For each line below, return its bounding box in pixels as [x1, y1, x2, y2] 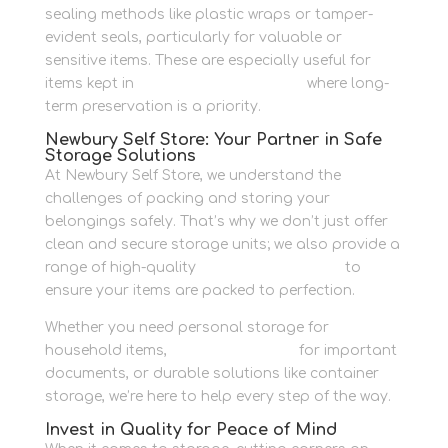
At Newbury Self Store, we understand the [44, 168, 341, 184]
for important [294, 343, 397, 359]
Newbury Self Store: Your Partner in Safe [44, 131, 382, 150]
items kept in [44, 76, 134, 92]
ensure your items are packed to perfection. [44, 283, 355, 299]
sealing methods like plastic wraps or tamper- [44, 7, 373, 23]
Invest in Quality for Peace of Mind [44, 421, 337, 440]
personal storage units [137, 76, 303, 92]
